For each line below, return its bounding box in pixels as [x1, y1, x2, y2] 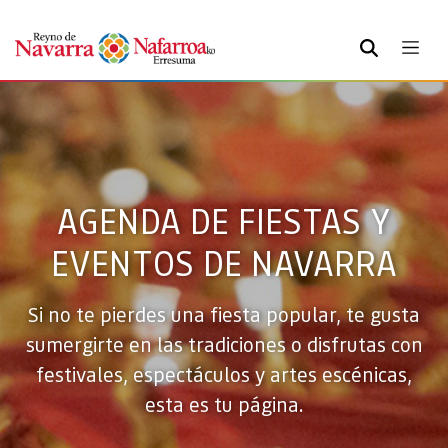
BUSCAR [359, 33, 417, 55]
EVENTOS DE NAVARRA [51, 240, 397, 285]
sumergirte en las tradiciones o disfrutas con [25, 331, 423, 357]
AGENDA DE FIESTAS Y [57, 198, 391, 243]
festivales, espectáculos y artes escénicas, [36, 361, 412, 387]
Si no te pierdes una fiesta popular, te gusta [28, 301, 420, 327]
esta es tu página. [144, 391, 304, 417]
